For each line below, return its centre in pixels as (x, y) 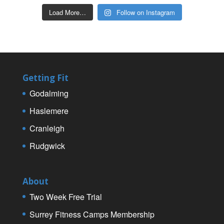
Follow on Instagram (146, 12)
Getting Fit (45, 78)
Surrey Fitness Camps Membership (92, 214)
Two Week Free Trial (65, 196)
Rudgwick (47, 146)
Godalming (49, 93)
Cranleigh (47, 128)
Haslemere (49, 111)
